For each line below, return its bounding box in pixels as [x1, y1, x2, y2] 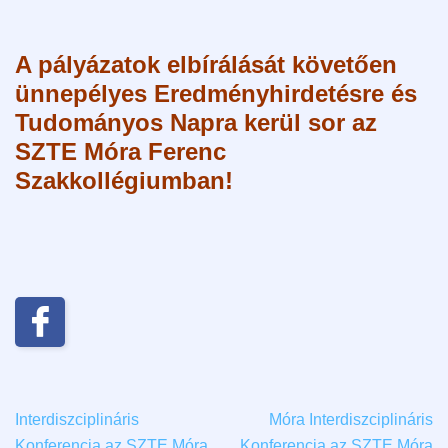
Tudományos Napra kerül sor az [15, 108, 377, 136]
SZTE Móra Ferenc [15, 137, 226, 165]
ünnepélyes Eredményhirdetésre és [15, 79, 417, 107]
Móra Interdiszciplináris [269, 410, 433, 428]
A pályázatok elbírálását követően [15, 50, 397, 78]
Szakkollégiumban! [15, 166, 233, 194]
